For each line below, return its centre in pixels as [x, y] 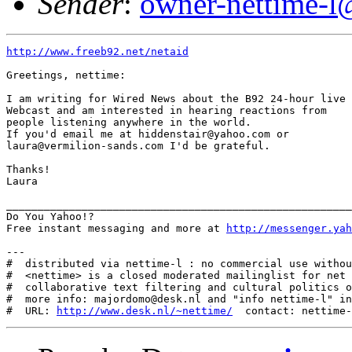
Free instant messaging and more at [116, 228]
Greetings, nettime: [66, 75]
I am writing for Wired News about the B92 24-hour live [176, 99]
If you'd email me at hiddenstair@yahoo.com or [148, 134]
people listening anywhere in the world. [132, 122]
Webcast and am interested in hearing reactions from [167, 110]
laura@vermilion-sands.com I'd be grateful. [138, 146]
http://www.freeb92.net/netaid [97, 51]
